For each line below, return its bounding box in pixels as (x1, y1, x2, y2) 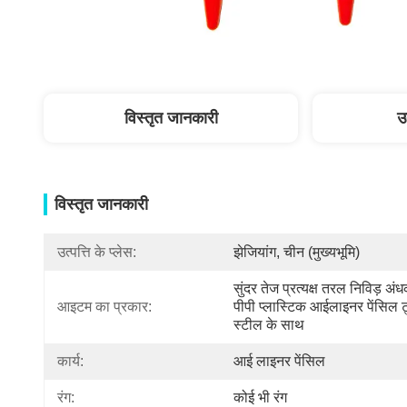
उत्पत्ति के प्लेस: (57, 244, 136, 260)
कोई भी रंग (233, 390, 287, 405)
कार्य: (57, 353, 84, 369)
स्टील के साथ (233, 317, 304, 333)
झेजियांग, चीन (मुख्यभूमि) (233, 244, 360, 260)
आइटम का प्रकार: (57, 299, 152, 314)
